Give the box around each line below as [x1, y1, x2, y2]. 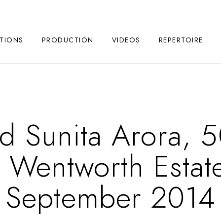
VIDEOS [111, 36, 141, 45]
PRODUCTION [41, 36, 94, 45]
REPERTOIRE [158, 36, 203, 45]
